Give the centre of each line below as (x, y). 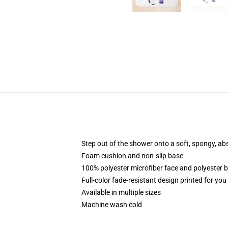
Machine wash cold (112, 205)
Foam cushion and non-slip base (132, 156)
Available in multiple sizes (121, 192)
